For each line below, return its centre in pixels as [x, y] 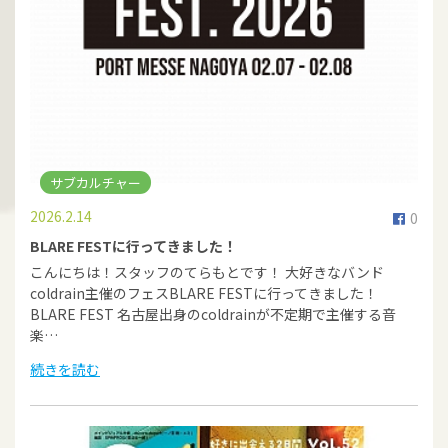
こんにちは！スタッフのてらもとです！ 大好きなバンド [207, 272]
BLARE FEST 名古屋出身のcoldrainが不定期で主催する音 [213, 314]
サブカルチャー [95, 182]
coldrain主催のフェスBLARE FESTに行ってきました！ [204, 293]
